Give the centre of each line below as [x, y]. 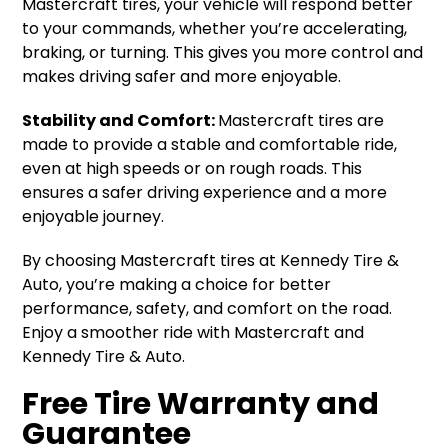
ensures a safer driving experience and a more [205, 192]
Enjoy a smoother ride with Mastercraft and [193, 332]
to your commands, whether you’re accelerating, [215, 28]
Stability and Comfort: [120, 120]
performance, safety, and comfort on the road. [207, 308]
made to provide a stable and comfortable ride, [210, 144]
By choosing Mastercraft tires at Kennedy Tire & [211, 260]
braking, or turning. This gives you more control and [223, 52]
